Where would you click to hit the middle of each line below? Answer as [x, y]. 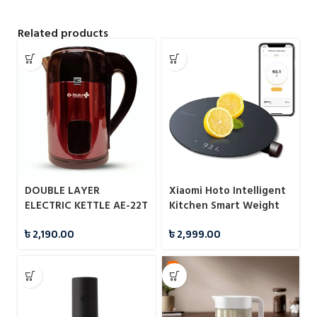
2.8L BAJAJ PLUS [64, 221]
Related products [63, 34]
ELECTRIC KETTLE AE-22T [86, 206]
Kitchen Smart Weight [224, 206]
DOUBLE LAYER [62, 191]
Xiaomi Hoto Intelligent [227, 191]
